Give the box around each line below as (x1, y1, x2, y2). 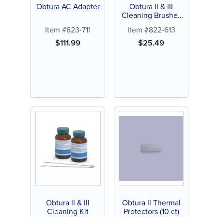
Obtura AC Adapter (36, 1, 100, 13)
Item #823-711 (45, 24, 91, 35)
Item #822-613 (127, 24, 175, 35)
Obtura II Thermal (122, 197, 181, 208)
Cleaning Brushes (121, 10, 181, 21)
